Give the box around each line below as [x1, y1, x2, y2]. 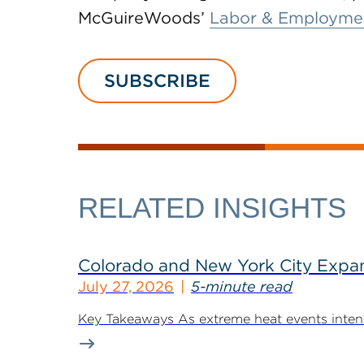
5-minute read [191, 278, 292, 295]
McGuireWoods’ [78, 8, 210, 28]
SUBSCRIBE [104, 70, 210, 91]
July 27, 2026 [78, 278, 174, 295]
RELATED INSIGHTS [78, 192, 346, 223]
